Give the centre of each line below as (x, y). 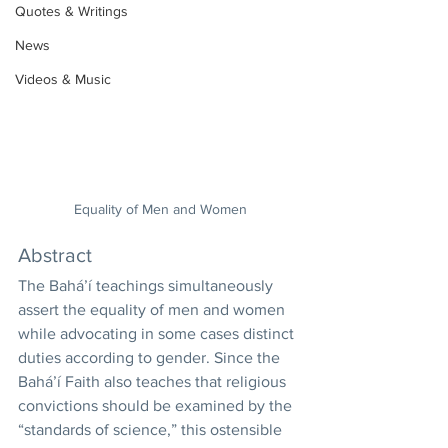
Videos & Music (63, 79)
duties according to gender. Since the (151, 357)
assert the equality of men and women (153, 309)
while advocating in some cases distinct (158, 333)
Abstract (57, 255)
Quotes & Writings (71, 11)
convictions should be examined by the (157, 405)
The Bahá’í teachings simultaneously (147, 285)
